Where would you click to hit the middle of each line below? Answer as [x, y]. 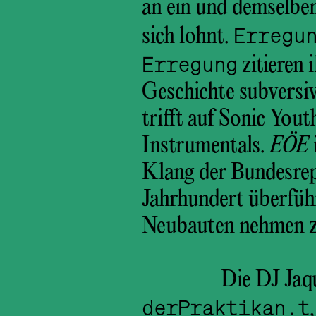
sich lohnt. [188, 37]
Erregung [190, 65]
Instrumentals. [206, 147]
